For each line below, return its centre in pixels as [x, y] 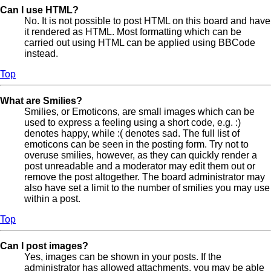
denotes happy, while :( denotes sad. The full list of [132, 134]
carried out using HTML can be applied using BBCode [140, 43]
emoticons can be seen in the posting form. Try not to [136, 145]
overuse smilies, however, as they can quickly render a [141, 155]
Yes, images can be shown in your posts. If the [123, 257]
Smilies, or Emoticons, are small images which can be [139, 112]
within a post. [52, 199]
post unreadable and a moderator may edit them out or [140, 166]
